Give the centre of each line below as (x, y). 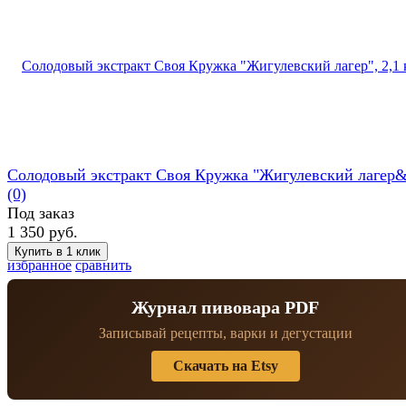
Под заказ (41, 213)
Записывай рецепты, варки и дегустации (225, 333)
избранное (39, 265)
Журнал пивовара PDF (225, 307)
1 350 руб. (43, 232)
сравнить (103, 265)
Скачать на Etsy (225, 365)
